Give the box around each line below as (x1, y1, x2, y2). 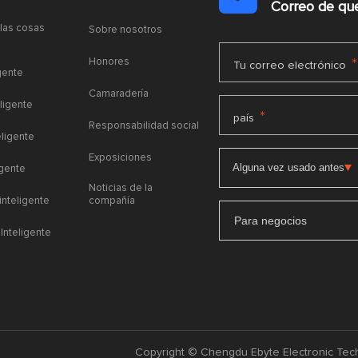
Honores (88, 57, 129, 67)
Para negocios (234, 213, 308, 227)
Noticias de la (88, 183, 153, 193)
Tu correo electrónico (233, 60, 347, 71)
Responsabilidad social (88, 121, 199, 131)
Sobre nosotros (88, 25, 162, 35)
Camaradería (88, 89, 149, 99)
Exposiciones (88, 153, 152, 163)
